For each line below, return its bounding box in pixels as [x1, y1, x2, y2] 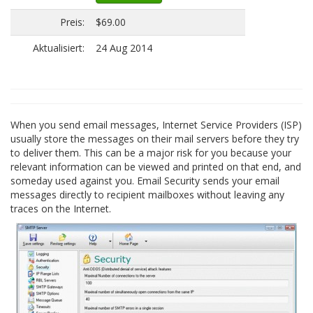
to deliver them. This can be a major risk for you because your [10, 146, 291, 159]
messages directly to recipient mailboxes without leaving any [10, 188, 284, 201]
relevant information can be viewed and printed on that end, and [10, 160, 301, 173]
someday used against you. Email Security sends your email [10, 174, 279, 187]
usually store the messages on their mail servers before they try [10, 132, 299, 145]
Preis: [60, 15, 85, 29]
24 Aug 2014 [96, 41, 152, 54]
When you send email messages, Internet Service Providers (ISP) [10, 118, 302, 131]
